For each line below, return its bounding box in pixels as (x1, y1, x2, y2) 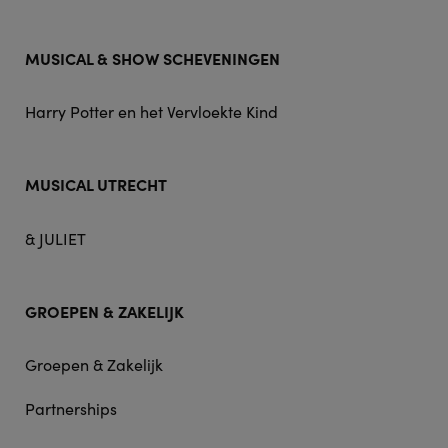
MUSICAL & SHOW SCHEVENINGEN (24, 46, 280, 69)
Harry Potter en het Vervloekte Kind (24, 101, 278, 123)
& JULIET (24, 227, 86, 249)
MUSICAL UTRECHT (24, 173, 167, 196)
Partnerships (24, 398, 117, 420)
